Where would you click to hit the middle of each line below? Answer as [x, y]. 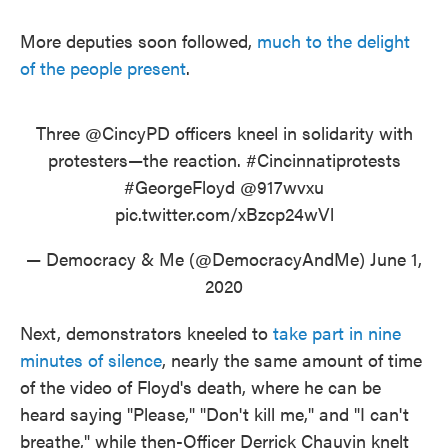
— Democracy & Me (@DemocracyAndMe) [198, 258]
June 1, [396, 258]
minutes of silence [91, 359]
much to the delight [333, 40]
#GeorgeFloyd [179, 186]
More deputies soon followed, [138, 40]
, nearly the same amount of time [292, 359]
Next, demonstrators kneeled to [146, 332]
